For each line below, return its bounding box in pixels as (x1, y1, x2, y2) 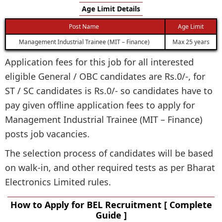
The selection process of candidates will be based (5, 147, 213, 159)
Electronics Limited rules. (5, 175, 111, 188)
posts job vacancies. (5, 127, 90, 140)
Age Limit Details (82, 3, 140, 13)
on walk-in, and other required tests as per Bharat (5, 161, 215, 173)
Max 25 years (172, 37, 210, 46)
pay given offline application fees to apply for (5, 99, 195, 111)
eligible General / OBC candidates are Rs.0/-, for (5, 70, 205, 82)
